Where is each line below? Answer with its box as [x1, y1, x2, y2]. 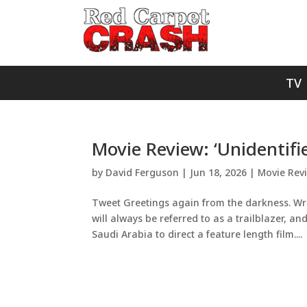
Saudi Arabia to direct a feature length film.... [92, 228, 303, 241]
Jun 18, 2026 [190, 166, 247, 179]
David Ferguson [106, 166, 180, 179]
